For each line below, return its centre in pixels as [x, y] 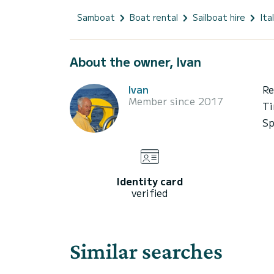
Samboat [96, 17]
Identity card [150, 181]
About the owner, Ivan [135, 61]
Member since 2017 [176, 101]
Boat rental [154, 17]
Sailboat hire [219, 17]
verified [150, 192]
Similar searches [146, 251]
